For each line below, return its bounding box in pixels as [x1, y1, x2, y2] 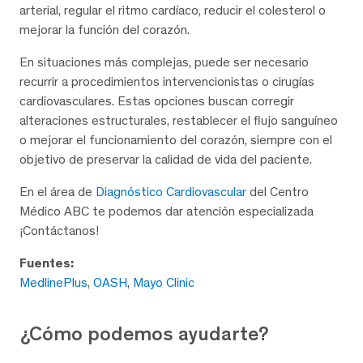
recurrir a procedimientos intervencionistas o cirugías [19, 74, 314, 90]
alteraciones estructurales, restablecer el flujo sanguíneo [19, 113, 338, 129]
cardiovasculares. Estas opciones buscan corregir [19, 93, 294, 109]
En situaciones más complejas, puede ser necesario [19, 54, 309, 70]
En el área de [19, 184, 96, 200]
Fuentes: [19, 255, 74, 271]
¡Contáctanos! [19, 223, 99, 239]
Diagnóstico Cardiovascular [96, 184, 246, 200]
